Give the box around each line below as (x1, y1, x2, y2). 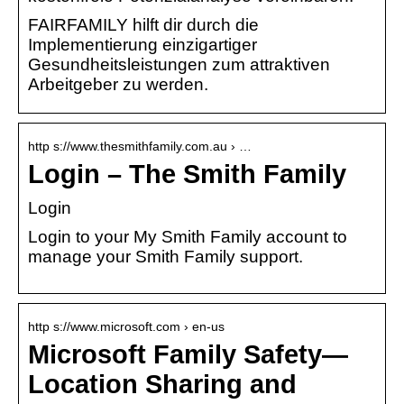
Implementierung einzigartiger (28, 34, 257, 54)
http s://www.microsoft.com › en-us (28, 318, 225, 334)
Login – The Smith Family (28, 159, 346, 188)
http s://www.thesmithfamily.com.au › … (28, 138, 252, 153)
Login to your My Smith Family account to (28, 226, 347, 246)
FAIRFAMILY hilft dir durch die (28, 14, 259, 34)
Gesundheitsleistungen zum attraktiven (28, 54, 330, 74)
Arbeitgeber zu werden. (28, 74, 208, 94)
